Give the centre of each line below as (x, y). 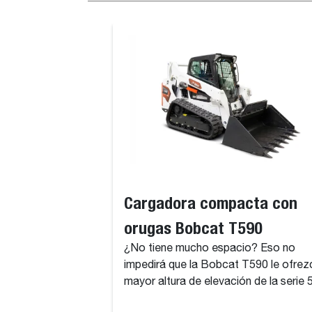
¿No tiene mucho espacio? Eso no (210, 249)
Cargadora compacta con (211, 203)
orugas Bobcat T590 (193, 228)
